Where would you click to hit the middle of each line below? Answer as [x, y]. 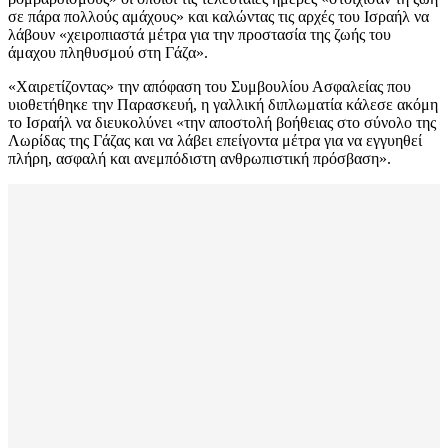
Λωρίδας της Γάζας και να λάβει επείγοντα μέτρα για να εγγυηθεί [215, 141]
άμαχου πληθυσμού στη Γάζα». [108, 53]
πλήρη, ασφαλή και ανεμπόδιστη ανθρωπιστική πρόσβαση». [199, 159]
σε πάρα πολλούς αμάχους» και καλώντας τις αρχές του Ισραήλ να [218, 17]
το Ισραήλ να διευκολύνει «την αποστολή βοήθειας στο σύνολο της [222, 123]
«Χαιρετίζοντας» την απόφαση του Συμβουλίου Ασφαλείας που [209, 87]
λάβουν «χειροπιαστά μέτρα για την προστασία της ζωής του [199, 35]
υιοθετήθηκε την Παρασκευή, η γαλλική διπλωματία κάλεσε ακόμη [223, 105]
